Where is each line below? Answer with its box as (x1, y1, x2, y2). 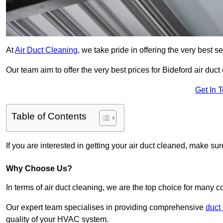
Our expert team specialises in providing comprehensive (6, 203, 206, 212)
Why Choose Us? (6, 164, 72, 173)
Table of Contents (11, 111, 87, 122)
